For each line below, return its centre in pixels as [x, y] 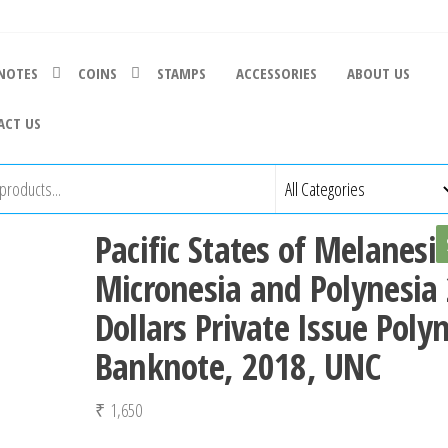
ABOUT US [378, 73]
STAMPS [181, 73]
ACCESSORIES [276, 73]
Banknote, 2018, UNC [237, 366]
